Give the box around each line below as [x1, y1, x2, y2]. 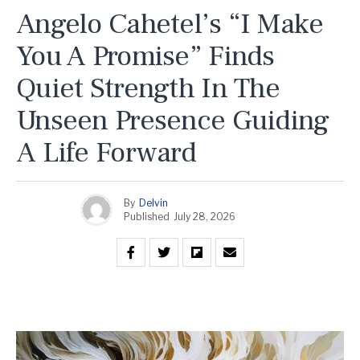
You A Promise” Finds [16, 38, 275, 75]
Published [124, 210, 170, 223]
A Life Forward [16, 134, 196, 171]
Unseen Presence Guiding [16, 102, 329, 139]
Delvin [139, 196, 168, 209]
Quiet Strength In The [16, 70, 280, 107]
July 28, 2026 [174, 210, 235, 223]
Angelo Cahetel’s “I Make [16, 6, 323, 43]
